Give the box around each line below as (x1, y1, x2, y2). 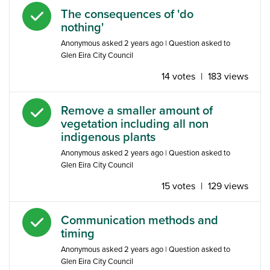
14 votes (162, 70, 195, 83)
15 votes (162, 180, 195, 192)
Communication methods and (61, 213, 218, 228)
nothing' (61, 20, 104, 35)
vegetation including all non (61, 116, 209, 131)
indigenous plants (61, 130, 155, 145)
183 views (208, 70, 248, 83)
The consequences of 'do (61, 7, 193, 22)
